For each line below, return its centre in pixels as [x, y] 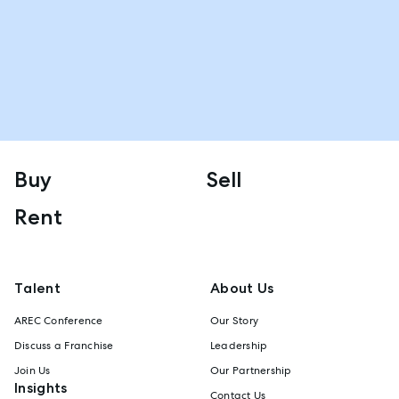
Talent [37, 288]
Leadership [239, 345]
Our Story [235, 320]
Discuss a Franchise [64, 345]
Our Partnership [251, 370]
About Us [242, 288]
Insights [41, 387]
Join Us [33, 370]
